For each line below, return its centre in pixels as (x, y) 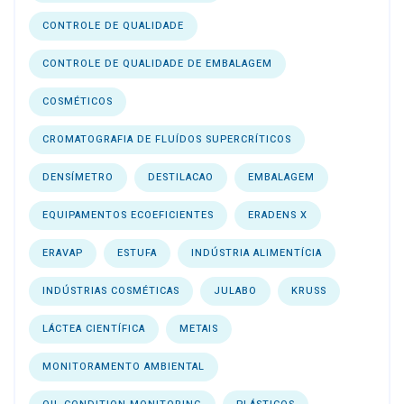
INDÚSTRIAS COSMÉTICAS (111, 290)
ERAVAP (63, 252)
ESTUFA (137, 252)
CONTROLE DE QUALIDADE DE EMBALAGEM (157, 63)
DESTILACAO (181, 177)
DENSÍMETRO (78, 177)
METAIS (199, 328)
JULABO (235, 290)
